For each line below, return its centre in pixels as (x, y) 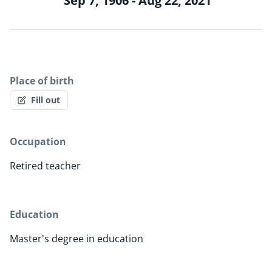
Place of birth (42, 81)
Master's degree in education (76, 239)
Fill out (46, 100)
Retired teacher (45, 166)
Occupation (38, 142)
